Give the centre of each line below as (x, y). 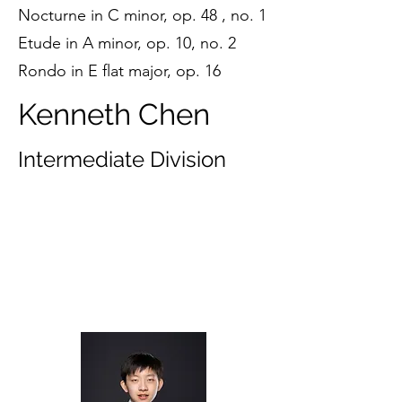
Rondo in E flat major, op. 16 (122, 71)
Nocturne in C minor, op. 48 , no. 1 (142, 15)
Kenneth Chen (114, 114)
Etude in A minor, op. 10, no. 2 (129, 43)
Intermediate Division (122, 159)
